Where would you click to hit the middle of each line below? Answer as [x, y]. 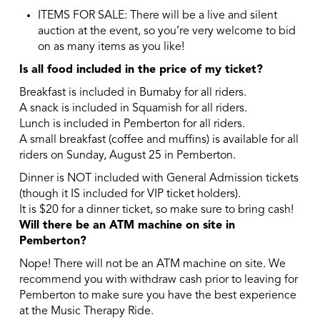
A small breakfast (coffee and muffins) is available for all [159, 140]
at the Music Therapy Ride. [86, 312]
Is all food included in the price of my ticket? [141, 70]
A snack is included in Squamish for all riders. [133, 109]
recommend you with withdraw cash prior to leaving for [158, 280]
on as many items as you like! [111, 47]
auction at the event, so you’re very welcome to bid [167, 32]
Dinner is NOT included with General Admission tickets [159, 179]
